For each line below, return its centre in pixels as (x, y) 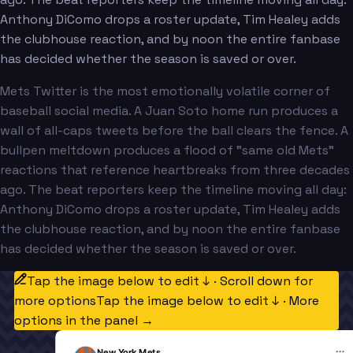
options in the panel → (84, 320)
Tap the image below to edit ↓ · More (207, 300)
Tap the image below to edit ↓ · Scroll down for (169, 281)
